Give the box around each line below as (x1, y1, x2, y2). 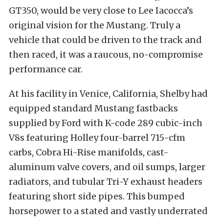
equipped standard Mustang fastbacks (9, 103, 178, 114)
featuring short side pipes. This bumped (9, 191, 185, 202)
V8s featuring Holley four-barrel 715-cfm (9, 132, 185, 144)
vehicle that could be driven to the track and (9, 34, 202, 46)
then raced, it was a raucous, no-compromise (9, 49, 203, 61)
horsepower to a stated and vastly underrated (9, 205, 208, 217)
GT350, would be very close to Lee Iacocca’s (9, 5, 193, 17)
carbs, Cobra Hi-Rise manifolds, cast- (9, 147, 169, 158)
